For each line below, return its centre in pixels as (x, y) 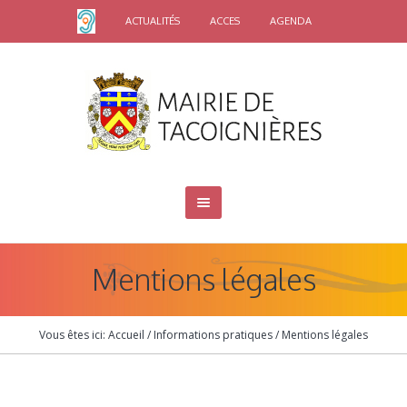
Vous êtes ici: (74, 335)
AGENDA (291, 21)
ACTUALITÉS (153, 21)
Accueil (126, 335)
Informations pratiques (213, 335)
